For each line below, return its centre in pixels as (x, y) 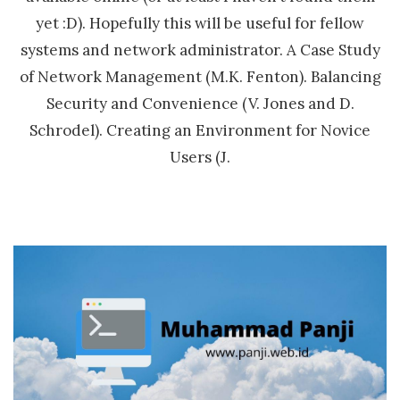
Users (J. (200, 157)
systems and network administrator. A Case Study (200, 50)
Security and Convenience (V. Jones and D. (200, 103)
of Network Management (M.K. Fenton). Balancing (200, 76)
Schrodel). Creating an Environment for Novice (200, 130)
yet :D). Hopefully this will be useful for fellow (200, 23)
